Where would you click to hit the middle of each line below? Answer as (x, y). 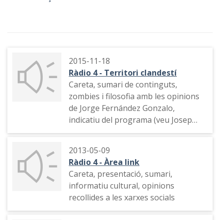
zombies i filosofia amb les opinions (134, 96)
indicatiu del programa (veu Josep (130, 120)
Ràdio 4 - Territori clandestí (123, 73)
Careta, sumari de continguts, (123, 85)
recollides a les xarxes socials (122, 198)
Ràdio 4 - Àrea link (104, 162)
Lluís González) (96, 132)
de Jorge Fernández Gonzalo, (122, 108)
